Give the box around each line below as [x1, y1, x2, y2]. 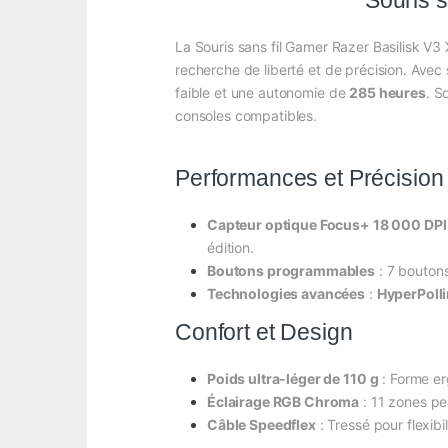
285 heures [349, 84, 426, 102]
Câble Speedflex [207, 416, 316, 434]
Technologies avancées [207, 285, 366, 303]
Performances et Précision [175, 165, 444, 192]
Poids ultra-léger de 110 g [207, 370, 379, 388]
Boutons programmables [207, 262, 376, 280]
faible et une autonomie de [175, 84, 350, 102]
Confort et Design [175, 319, 353, 346]
